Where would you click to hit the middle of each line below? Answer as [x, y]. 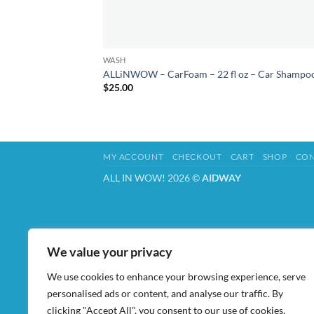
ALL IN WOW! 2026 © [152, 178]
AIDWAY [221, 178]
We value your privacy [110, 252]
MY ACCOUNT [134, 157]
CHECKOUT [197, 157]
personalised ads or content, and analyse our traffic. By [165, 293]
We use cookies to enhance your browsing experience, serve [176, 277]
